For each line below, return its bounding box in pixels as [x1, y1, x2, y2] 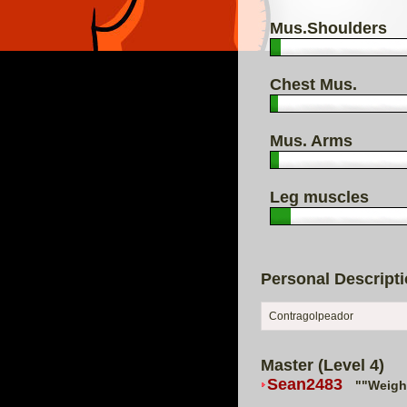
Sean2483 [267, 374, 342, 393]
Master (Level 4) [261, 355, 384, 374]
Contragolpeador [269, 309, 353, 323]
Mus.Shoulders [270, 18, 387, 37]
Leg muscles [270, 187, 369, 206]
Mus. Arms [270, 131, 352, 150]
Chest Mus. [270, 74, 357, 94]
